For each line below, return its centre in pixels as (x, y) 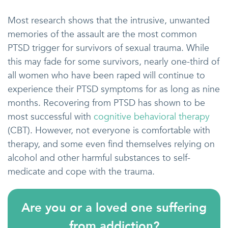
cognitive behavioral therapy (152, 117)
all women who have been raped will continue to (106, 76)
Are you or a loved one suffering (114, 208)
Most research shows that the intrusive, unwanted (109, 21)
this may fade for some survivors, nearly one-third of (113, 62)
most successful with (51, 117)
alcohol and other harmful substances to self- (99, 158)
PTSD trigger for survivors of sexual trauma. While (108, 48)
